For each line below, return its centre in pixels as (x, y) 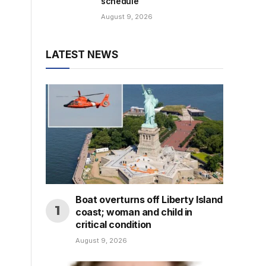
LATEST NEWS (82, 55)
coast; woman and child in (134, 212)
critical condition (113, 225)
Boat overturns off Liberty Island (149, 200)
